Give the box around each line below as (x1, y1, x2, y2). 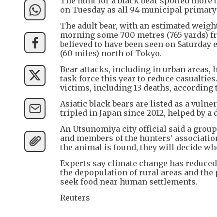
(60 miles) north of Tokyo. (60, 48, 162, 58)
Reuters (60, 192, 90, 202)
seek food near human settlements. (60, 176, 198, 186)
